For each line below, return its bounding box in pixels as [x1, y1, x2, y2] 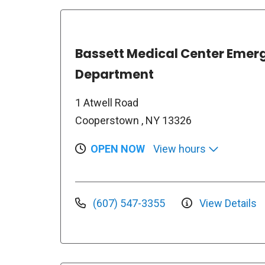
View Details [197, 196, 257, 209]
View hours [153, 143, 208, 155]
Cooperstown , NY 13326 [75, 114, 192, 127]
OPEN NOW [91, 143, 145, 155]
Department [75, 66, 154, 83]
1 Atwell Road [75, 96, 138, 109]
